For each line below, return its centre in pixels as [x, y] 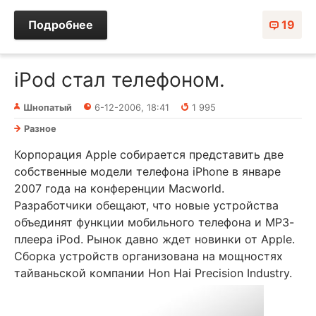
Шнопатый [48, 107]
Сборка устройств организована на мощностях [148, 256]
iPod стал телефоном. [120, 79]
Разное [40, 128]
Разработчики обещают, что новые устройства [146, 205]
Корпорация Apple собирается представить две [149, 154]
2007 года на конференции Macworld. [119, 188]
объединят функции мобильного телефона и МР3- [154, 222]
